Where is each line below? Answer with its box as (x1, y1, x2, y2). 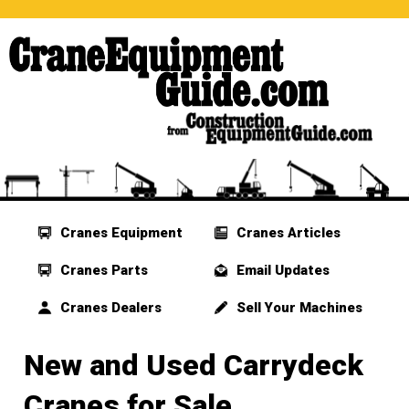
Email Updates (232, 262, 330, 279)
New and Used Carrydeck (24, 348, 363, 383)
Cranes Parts (57, 262, 149, 279)
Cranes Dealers (57, 299, 163, 317)
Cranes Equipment (57, 225, 184, 242)
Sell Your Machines (232, 299, 362, 317)
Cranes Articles (232, 225, 341, 242)
